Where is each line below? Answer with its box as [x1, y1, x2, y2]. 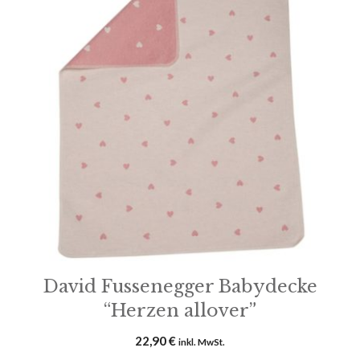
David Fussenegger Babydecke [43, 276, 317, 297]
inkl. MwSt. [178, 337, 225, 347]
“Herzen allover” [104, 300, 256, 321]
